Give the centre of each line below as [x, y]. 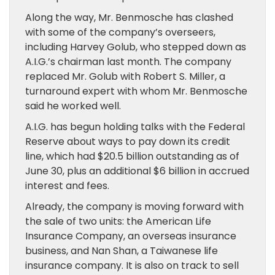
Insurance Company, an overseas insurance [131, 236]
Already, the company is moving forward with [134, 207]
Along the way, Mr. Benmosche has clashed [129, 17]
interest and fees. [67, 186]
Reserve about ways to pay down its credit [128, 141]
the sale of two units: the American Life [118, 221]
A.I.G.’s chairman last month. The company [128, 62]
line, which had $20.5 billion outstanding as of [132, 156]
